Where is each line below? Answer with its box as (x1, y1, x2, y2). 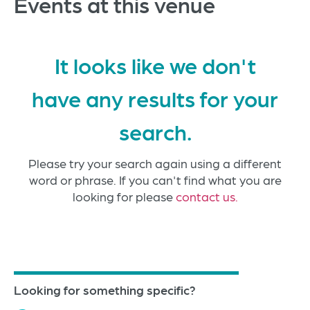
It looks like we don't (54, 51, 256, 79)
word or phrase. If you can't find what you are (28, 172, 282, 188)
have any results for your (32, 84, 278, 112)
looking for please (72, 189, 176, 204)
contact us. (175, 189, 238, 204)
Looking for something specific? (14, 282, 196, 298)
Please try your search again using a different (28, 156, 282, 171)
